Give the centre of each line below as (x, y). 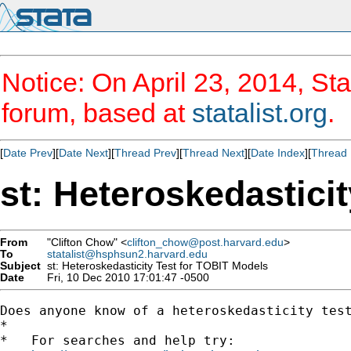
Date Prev (28, 153)
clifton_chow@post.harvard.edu (205, 242)
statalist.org (260, 113)
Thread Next (213, 153)
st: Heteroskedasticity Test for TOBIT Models (154, 266)
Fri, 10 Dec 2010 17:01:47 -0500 (125, 277)
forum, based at (97, 113)
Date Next (83, 153)
